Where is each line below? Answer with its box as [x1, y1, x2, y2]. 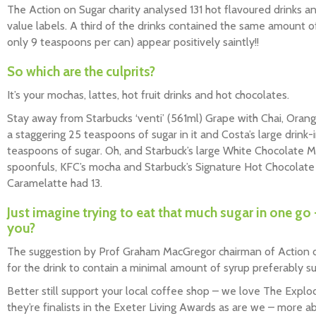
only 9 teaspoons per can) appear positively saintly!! [7, 35, 259, 49]
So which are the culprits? [7, 63, 155, 80]
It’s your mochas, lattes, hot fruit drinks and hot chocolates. [7, 88, 289, 102]
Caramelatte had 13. [7, 176, 102, 190]
